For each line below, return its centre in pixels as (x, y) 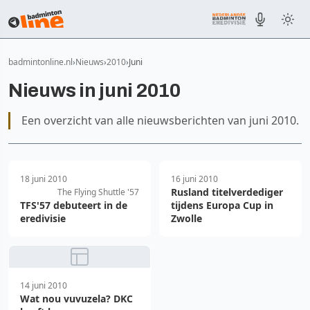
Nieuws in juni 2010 (94, 90)
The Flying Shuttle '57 (98, 192)
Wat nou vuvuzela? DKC (76, 299)
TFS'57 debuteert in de (74, 205)
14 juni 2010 (44, 285)
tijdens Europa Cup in (222, 205)
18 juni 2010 (44, 179)
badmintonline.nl (40, 62)
